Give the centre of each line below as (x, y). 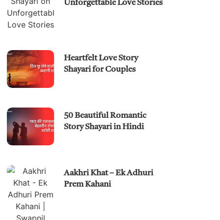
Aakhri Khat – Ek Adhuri (109, 173)
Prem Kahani (88, 185)
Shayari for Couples (100, 70)
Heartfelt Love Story (101, 58)
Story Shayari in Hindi (104, 127)
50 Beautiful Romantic (105, 116)
